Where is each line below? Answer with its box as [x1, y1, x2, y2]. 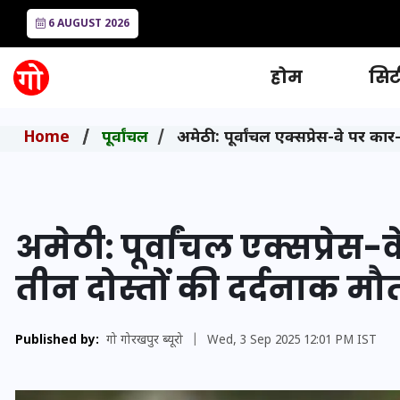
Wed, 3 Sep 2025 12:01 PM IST [206, 333, 377, 349]
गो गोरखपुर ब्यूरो [105, 333, 183, 349]
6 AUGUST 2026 [46, 17, 129, 31]
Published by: [14, 333, 99, 349]
